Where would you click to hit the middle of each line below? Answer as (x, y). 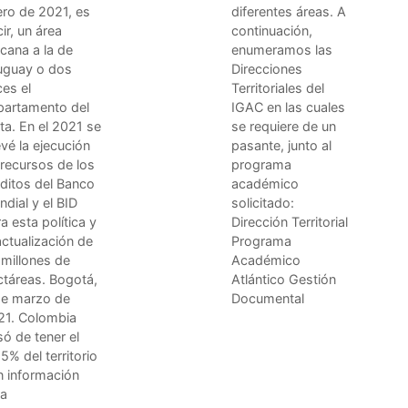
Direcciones (267, 68)
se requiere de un (284, 126)
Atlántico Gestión (284, 279)
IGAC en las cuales (288, 107)
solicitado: (263, 202)
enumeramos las (282, 49)
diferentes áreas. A (289, 11)
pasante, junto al (281, 145)
